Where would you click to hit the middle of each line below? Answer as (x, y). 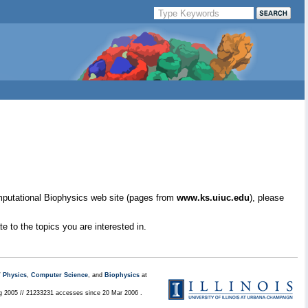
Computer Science (59, 275)
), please (267, 198)
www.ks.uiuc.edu (213, 198)
